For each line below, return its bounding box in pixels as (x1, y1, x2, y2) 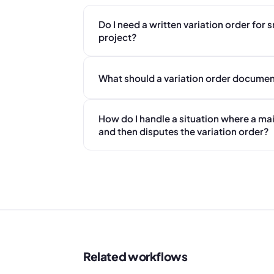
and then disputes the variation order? (98, 125, 268, 137)
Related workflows (83, 248, 188, 264)
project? (98, 31, 136, 43)
